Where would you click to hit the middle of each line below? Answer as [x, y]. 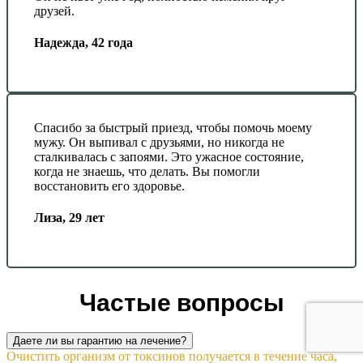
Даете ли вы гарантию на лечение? [100, 341]
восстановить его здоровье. [109, 186]
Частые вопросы [181, 303]
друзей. [54, 11]
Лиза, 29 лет [69, 218]
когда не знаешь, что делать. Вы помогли [147, 172]
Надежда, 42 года [83, 43]
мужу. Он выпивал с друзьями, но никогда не [159, 143]
